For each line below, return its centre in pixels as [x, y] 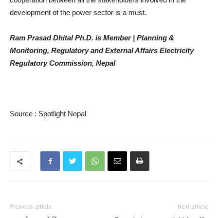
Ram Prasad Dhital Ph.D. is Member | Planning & [92, 38]
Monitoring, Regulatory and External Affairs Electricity [102, 50]
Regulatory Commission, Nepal [63, 63]
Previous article [31, 207]
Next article [193, 207]
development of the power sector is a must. [78, 12]
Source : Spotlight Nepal [48, 114]
